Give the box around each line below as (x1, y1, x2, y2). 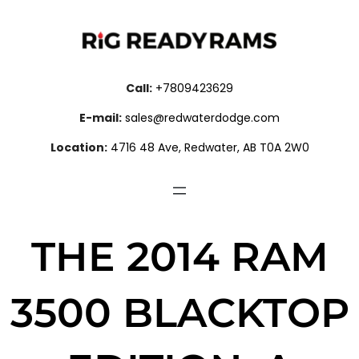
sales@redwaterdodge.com (125, 110, 280, 126)
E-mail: (79, 110, 122, 126)
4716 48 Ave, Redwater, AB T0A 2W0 (110, 139, 309, 155)
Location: (50, 139, 107, 155)
